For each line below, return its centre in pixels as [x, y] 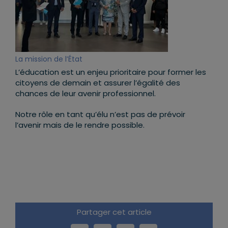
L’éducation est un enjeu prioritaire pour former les [111, 72]
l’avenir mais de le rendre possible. [80, 125]
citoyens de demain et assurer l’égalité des [98, 83]
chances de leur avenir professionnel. [85, 94]
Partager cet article [114, 212]
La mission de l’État [49, 59]
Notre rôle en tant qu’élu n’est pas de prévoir [100, 115]
